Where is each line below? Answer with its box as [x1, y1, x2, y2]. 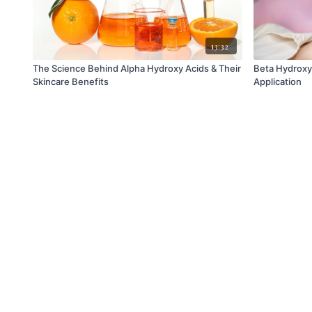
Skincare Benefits [33, 76, 109, 88]
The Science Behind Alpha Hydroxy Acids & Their [33, 63, 241, 75]
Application [253, 76, 302, 88]
